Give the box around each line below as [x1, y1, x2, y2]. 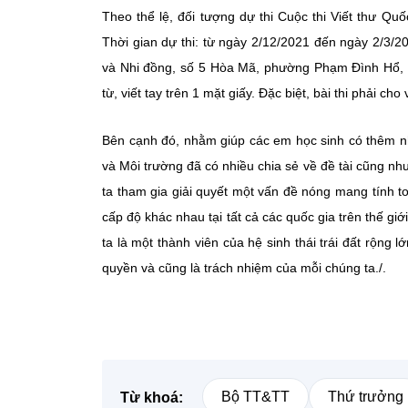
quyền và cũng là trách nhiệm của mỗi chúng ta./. [102, 260, 386, 275]
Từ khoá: [120, 390, 183, 405]
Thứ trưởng [328, 389, 403, 404]
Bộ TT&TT [221, 389, 290, 404]
